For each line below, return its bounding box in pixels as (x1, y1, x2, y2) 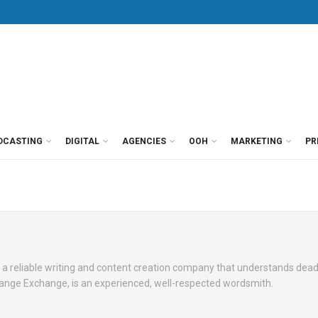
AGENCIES (122, 136, 166, 146)
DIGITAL (65, 136, 99, 146)
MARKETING (231, 136, 283, 146)
